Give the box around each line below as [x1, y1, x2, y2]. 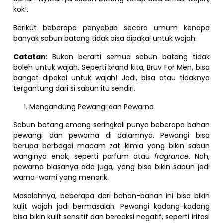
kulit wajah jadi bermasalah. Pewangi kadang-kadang [13, 201, 210, 211]
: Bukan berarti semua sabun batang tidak [46, 51, 210, 62]
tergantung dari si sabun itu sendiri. [13, 83, 136, 93]
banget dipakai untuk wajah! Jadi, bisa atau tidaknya [13, 72, 210, 83]
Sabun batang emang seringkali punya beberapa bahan [13, 119, 210, 130]
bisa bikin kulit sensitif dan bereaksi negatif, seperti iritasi [13, 211, 210, 222]
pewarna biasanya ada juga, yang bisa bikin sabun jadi [13, 161, 210, 172]
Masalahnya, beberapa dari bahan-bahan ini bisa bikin [13, 190, 210, 201]
